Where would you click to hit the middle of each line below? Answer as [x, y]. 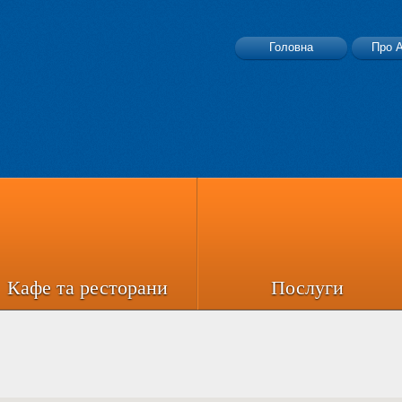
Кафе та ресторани [87, 288]
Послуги [307, 288]
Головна [291, 47]
